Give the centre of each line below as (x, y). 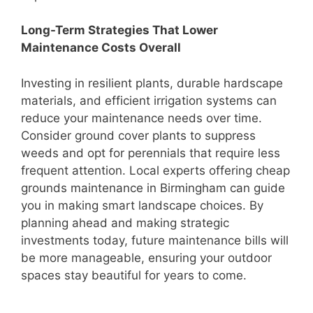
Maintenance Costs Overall (101, 48)
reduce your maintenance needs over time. (141, 118)
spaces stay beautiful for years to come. (134, 275)
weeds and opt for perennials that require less (151, 153)
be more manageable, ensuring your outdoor (146, 257)
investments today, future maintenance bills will (155, 240)
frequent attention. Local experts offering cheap (155, 170)
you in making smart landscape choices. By (142, 205)
